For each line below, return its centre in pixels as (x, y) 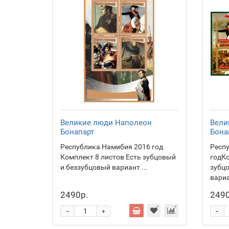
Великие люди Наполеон (106, 123)
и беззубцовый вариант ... (104, 167)
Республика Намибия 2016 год (112, 147)
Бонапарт (77, 132)
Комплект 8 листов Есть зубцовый (118, 157)
